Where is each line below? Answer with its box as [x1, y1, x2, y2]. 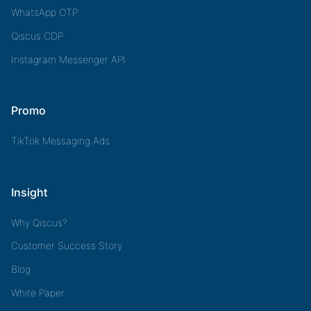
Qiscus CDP [11, 29, 63, 42]
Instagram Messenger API [11, 53, 126, 65]
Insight [11, 185, 47, 199]
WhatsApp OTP [11, 6, 78, 19]
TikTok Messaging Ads [11, 135, 110, 147]
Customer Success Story [11, 239, 122, 252]
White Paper [11, 286, 65, 299]
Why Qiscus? [11, 216, 67, 228]
